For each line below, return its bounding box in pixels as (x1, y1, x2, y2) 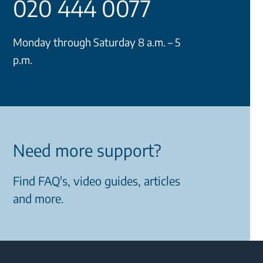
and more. (13, 191, 64, 206)
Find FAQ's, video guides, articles (13, 173, 180, 188)
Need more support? (13, 140, 161, 161)
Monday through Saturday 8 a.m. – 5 (13, 35, 180, 49)
